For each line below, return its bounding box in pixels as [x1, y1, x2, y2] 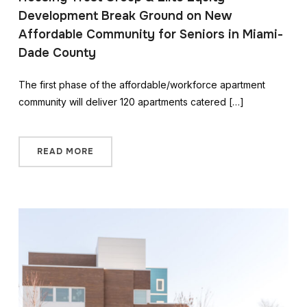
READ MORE [36, 145, 94, 157]
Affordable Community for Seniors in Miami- [18, 26, 283, 42]
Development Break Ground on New [18, 8, 232, 23]
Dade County [18, 45, 96, 60]
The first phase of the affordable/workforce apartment [18, 78, 265, 90]
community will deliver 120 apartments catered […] [18, 95, 244, 108]
